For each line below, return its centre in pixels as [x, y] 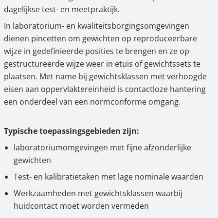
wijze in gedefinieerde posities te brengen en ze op [97, 51]
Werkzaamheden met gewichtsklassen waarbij [98, 193]
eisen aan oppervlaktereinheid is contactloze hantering [105, 89]
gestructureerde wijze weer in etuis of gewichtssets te [102, 64]
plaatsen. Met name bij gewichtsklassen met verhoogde [105, 76]
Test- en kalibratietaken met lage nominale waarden [109, 177]
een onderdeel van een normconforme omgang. [92, 102]
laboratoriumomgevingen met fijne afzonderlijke [102, 147]
